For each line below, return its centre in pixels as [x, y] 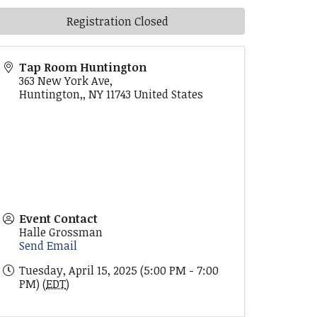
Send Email [48, 246]
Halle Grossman [61, 232]
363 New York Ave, [66, 81]
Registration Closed [117, 21]
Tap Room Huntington [83, 67]
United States [168, 94]
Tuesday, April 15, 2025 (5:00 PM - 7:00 [119, 270]
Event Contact [58, 219]
